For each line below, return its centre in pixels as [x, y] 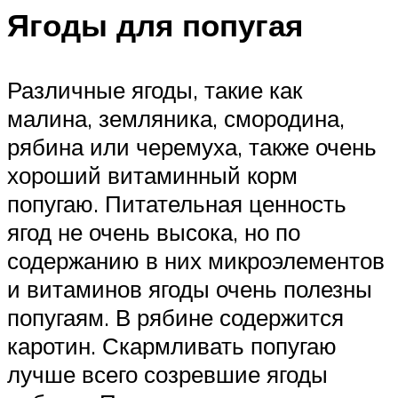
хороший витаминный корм [152, 175]
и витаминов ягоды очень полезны [190, 288]
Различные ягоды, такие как [155, 89]
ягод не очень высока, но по [154, 231]
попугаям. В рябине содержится [175, 317]
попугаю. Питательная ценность [177, 203]
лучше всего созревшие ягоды [167, 374]
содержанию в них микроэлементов [196, 260]
